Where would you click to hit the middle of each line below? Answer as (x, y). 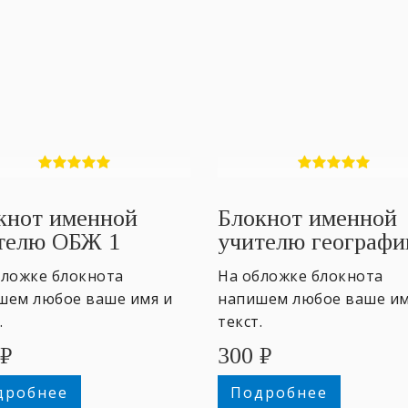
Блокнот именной (307, 218)
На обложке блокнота (301, 275)
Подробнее (279, 392)
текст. (240, 321)
